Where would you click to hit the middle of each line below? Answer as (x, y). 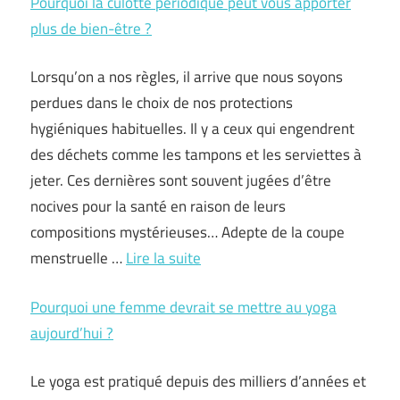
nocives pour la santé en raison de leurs (158, 206)
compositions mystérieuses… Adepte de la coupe (187, 232)
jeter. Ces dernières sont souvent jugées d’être (181, 180)
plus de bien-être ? (91, 28)
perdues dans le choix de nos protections (162, 103)
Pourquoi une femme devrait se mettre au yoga (183, 307)
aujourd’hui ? (72, 333)
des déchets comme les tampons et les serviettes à (196, 154)
